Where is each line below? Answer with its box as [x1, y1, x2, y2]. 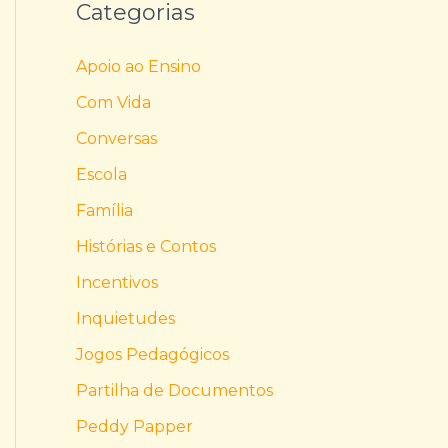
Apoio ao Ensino [76, 56, 201, 76]
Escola [76, 164, 127, 184]
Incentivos [76, 272, 158, 292]
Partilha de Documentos [76, 380, 273, 400]
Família [76, 200, 133, 220]
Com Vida [76, 92, 151, 112]
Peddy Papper [76, 416, 193, 436]
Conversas [76, 128, 157, 148]
